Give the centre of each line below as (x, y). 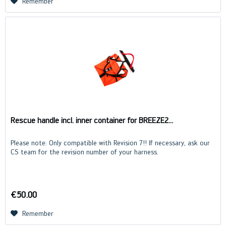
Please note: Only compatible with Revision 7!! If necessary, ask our (110, 143)
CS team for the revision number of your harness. (85, 152)
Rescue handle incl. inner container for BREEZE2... (92, 121)
